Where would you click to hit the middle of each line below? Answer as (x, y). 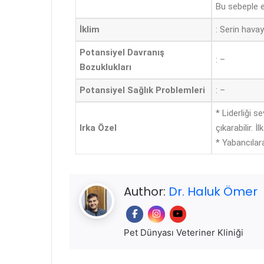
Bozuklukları (105, 67)
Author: (146, 191)
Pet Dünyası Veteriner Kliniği (184, 232)
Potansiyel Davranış (122, 53)
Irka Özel (98, 128)
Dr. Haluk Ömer (213, 191)
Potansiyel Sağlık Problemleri (142, 90)
